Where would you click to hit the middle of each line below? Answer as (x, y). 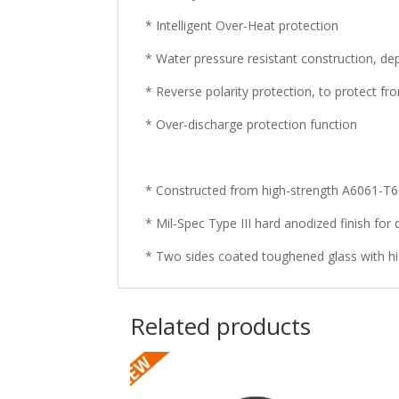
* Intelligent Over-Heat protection (242, 25)
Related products (220, 326)
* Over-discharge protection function (251, 124)
